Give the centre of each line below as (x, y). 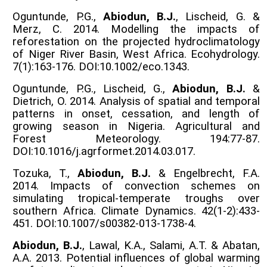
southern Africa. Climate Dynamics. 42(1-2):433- (136, 211)
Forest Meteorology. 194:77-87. (136, 139)
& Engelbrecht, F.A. (206, 173)
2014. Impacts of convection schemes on (136, 186)
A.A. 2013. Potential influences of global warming (136, 258)
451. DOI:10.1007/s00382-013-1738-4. (105, 223)
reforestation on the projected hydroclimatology (136, 41)
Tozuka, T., (45, 173)
